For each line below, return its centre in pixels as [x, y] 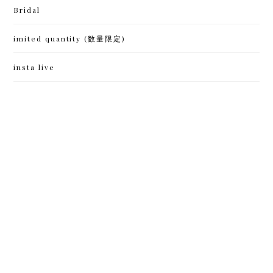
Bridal [27, 10]
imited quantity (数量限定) [69, 39]
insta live [34, 67]
